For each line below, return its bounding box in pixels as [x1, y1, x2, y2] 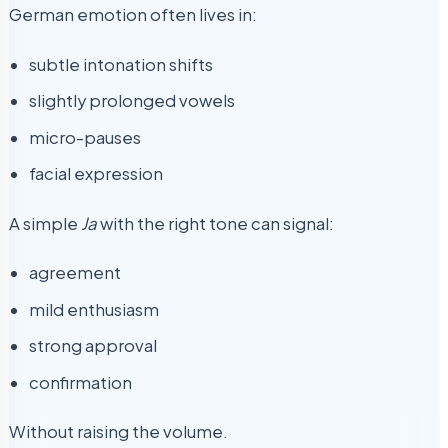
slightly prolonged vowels [29, 90, 235, 112]
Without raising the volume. [9, 421, 228, 443]
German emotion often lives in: [9, 4, 257, 26]
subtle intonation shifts [29, 53, 213, 75]
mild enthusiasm [29, 298, 159, 320]
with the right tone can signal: [97, 212, 334, 234]
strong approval [29, 335, 157, 357]
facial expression [29, 163, 163, 185]
